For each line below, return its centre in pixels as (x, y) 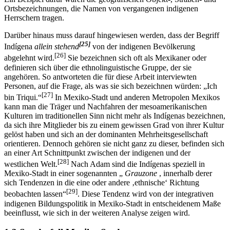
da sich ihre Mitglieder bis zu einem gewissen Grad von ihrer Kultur (114, 134)
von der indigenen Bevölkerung (143, 56)
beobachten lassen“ (35, 203)
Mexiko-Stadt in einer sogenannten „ (64, 183)
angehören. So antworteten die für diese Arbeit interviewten (100, 86)
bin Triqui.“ (23, 106)
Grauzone (141, 183)
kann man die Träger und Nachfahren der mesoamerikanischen (106, 116)
